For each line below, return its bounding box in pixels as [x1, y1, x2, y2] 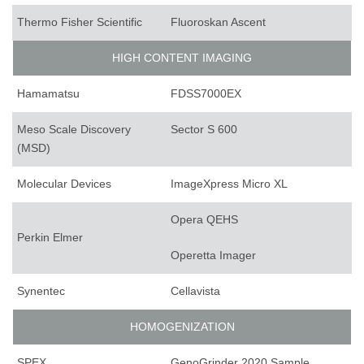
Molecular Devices [17, 177, 111, 191]
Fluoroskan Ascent [171, 15, 266, 29]
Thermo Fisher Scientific [17, 15, 142, 29]
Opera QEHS [171, 213, 238, 227]
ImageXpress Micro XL [171, 177, 288, 191]
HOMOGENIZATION [129, 320, 235, 334]
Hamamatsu [17, 87, 80, 101]
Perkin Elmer [17, 231, 83, 245]
